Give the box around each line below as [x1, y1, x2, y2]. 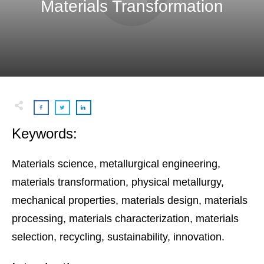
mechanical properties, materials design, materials [12, 194, 247, 207]
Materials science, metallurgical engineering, [12, 158, 220, 170]
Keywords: [12, 126, 77, 142]
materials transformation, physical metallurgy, [12, 176, 224, 189]
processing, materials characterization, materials [12, 213, 239, 225]
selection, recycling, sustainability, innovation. [12, 231, 225, 243]
